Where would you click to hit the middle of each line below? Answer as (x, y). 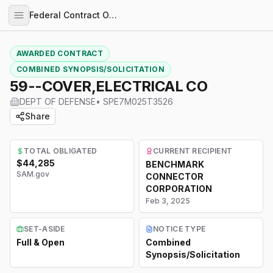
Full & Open (41, 242)
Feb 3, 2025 (168, 201)
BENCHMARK (175, 164)
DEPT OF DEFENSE (58, 101)
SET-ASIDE (44, 229)
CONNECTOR (175, 176)
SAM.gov (33, 174)
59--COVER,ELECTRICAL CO (109, 86)
